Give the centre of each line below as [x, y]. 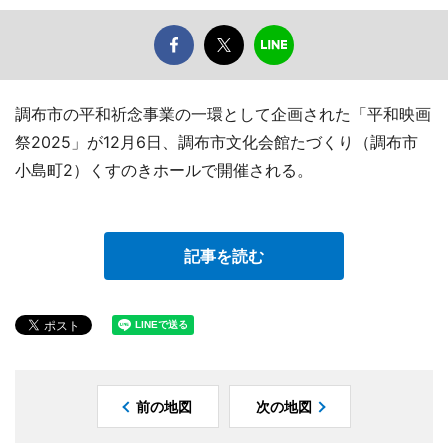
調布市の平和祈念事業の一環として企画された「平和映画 [223, 114]
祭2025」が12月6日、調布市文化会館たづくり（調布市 [216, 142]
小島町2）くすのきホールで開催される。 [164, 170]
